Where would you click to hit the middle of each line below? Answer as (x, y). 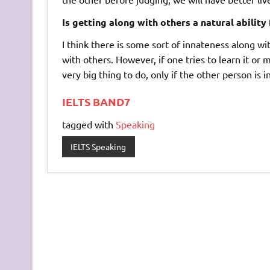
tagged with (89, 124)
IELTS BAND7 (96, 101)
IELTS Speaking (99, 147)
